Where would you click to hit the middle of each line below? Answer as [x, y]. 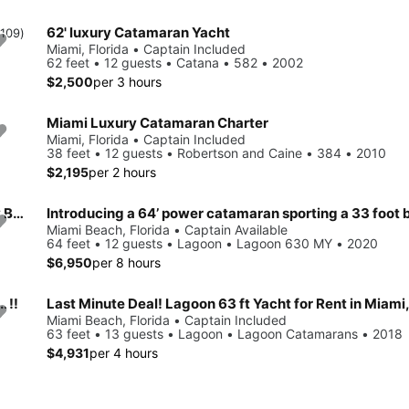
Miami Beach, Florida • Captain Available [167, 229]
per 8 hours [126, 262]
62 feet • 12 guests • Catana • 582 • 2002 [175, 62]
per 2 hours [122, 172]
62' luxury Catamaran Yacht [138, 32]
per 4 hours [124, 352]
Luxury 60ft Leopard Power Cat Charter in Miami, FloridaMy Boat [18, 213]
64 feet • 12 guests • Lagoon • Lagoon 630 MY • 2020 [212, 243]
